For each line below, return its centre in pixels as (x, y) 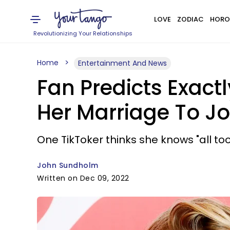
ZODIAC (190, 19)
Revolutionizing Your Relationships (83, 33)
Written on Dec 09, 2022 (83, 178)
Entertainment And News (122, 63)
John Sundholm (68, 165)
